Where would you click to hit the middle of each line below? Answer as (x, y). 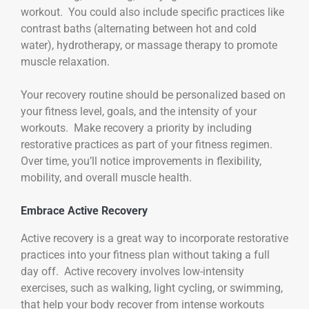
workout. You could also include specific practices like (152, 12)
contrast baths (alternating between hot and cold (139, 28)
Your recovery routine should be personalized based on (153, 94)
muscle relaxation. (65, 61)
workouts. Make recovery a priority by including (136, 128)
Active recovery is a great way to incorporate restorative (154, 238)
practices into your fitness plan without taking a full (145, 255)
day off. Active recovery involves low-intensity (132, 271)
